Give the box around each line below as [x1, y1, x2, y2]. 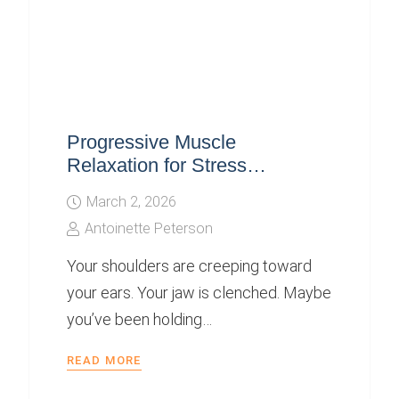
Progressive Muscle [66, 130, 236, 153]
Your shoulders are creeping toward [66, 256, 312, 276]
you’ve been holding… [66, 310, 212, 330]
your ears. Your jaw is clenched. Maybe [66, 283, 331, 303]
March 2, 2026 [86, 192, 177, 210]
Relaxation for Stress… [66, 153, 266, 176]
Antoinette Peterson [85, 219, 214, 237]
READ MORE [66, 354, 142, 368]
